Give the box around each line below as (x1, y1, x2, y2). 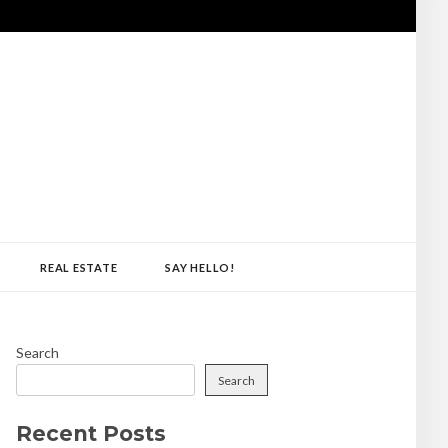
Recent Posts (16, 421, 166, 446)
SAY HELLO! (165, 261, 235, 274)
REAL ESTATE (40, 261, 118, 274)
